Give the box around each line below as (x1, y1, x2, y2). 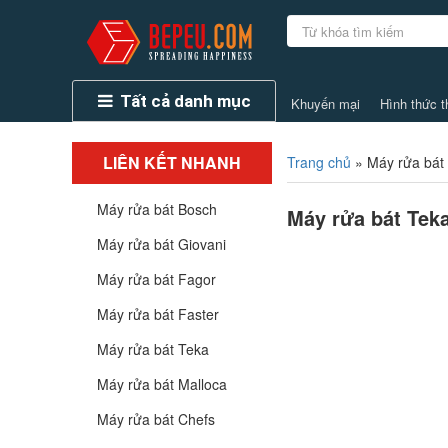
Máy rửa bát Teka (97, 339, 209, 359)
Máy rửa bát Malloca (97, 374, 227, 394)
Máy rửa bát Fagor (97, 269, 216, 289)
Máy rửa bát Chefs (97, 409, 215, 429)
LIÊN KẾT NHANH (103, 151, 241, 174)
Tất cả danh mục (119, 91, 251, 111)
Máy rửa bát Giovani (97, 234, 226, 254)
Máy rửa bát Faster (97, 304, 219, 324)
